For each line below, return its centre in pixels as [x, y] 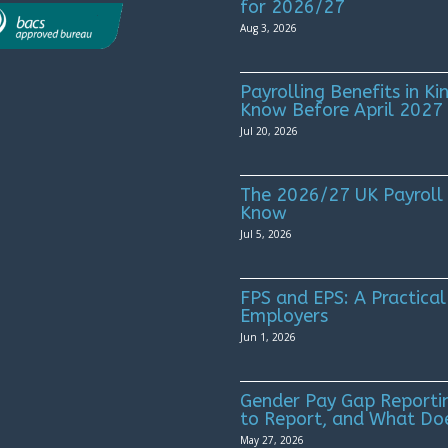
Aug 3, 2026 [269, 28]
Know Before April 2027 [342, 110]
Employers [284, 316]
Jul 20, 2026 [269, 131]
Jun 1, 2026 [268, 337]
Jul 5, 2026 [266, 234]
